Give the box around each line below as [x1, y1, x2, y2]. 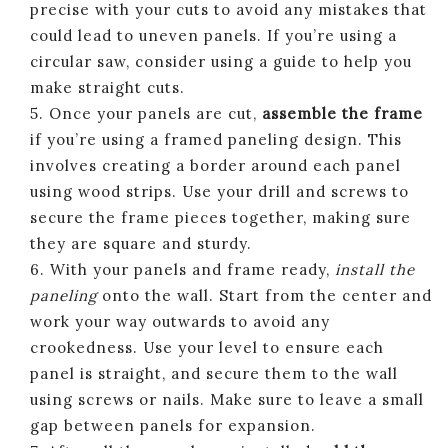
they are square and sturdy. [30, 233, 252, 253]
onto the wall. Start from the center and [97, 285, 432, 305]
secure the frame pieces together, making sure [30, 207, 411, 227]
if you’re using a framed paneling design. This [30, 129, 402, 149]
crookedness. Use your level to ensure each [30, 337, 384, 357]
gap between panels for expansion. [30, 415, 316, 435]
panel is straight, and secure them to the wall [30, 363, 398, 383]
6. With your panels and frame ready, [30, 259, 335, 279]
